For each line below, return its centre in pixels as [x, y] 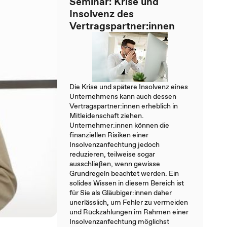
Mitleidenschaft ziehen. [107, 116]
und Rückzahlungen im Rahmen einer [129, 212]
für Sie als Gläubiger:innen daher [121, 193]
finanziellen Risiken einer [109, 135]
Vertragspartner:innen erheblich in [124, 106]
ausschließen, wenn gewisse [115, 164]
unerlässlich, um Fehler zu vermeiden [129, 202]
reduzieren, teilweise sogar [112, 154]
